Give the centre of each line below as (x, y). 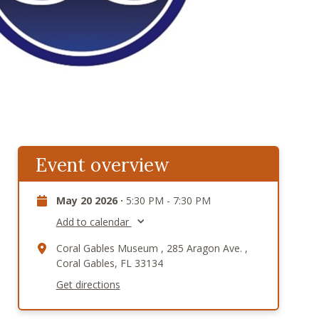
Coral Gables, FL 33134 (109, 263)
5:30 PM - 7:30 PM (168, 201)
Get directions (88, 285)
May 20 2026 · (91, 201)
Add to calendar (94, 222)
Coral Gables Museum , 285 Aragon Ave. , (152, 249)
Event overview (102, 165)
